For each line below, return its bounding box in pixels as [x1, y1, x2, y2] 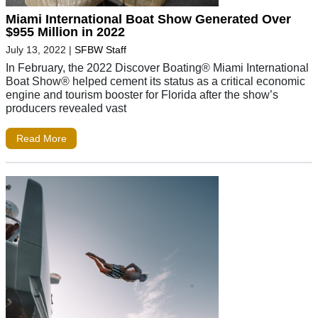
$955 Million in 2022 [6, 25, 125, 40]
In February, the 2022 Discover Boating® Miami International [6, 61, 309, 75]
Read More [16, 133, 67, 145]
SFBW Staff [75, 44, 126, 56]
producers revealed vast [6, 102, 126, 115]
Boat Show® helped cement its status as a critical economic [6, 75, 305, 88]
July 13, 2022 [6, 44, 66, 56]
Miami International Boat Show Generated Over [6, 12, 291, 27]
